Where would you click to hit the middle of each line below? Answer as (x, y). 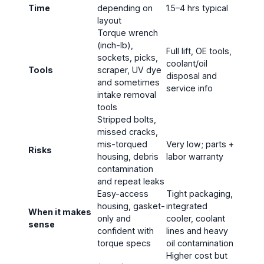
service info (189, 88)
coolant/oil (187, 63)
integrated (187, 206)
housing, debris (128, 156)
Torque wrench (128, 32)
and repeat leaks (131, 181)
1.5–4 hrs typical (197, 8)
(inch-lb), (115, 45)
